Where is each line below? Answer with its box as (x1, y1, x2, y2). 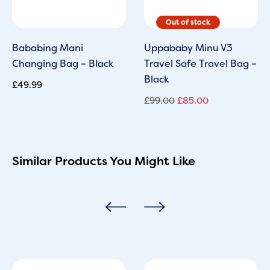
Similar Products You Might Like (12, 152, 195, 169)
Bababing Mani (12, 41, 83, 54)
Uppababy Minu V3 (144, 41, 233, 54)
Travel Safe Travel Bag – (144, 57, 257, 70)
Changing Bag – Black (12, 57, 114, 70)
